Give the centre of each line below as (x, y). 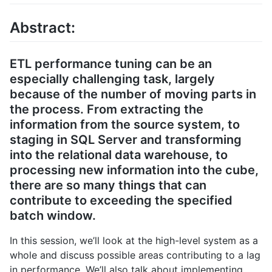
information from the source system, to (125, 125)
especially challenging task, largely (112, 79)
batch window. (53, 216)
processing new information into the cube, (134, 170)
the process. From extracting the (107, 110)
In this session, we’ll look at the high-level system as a (134, 241)
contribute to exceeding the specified (121, 201)
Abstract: (42, 28)
